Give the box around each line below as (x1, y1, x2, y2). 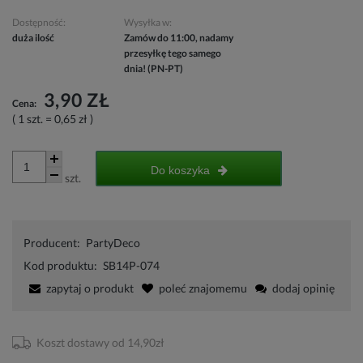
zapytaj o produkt (46, 280, 134, 295)
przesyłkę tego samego (123, 47, 221, 59)
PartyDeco (86, 235, 140, 250)
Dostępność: (12, 16, 66, 28)
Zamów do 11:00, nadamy (123, 32, 233, 44)
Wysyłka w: (123, 16, 172, 28)
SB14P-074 (103, 258, 160, 272)
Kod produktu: (23, 258, 97, 272)
